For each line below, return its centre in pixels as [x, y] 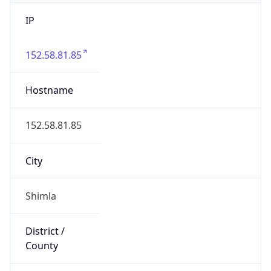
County [41, 246]
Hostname [49, 90]
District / [45, 231]
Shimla [41, 196]
